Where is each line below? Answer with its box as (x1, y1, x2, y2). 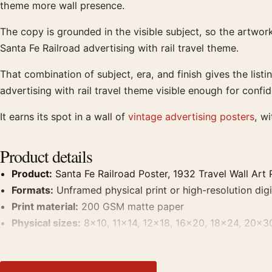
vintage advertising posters (128, 110, 254, 123)
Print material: (12, 200, 79, 212)
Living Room (119, 233, 180, 245)
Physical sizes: (12, 217, 81, 229)
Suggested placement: (12, 233, 120, 245)
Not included (45, 250, 107, 262)
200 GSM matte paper (78, 200, 185, 212)
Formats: (12, 184, 54, 196)
